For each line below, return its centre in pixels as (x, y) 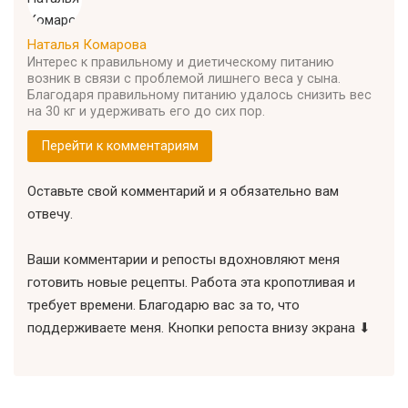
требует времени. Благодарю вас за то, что (163, 306)
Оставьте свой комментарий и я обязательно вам (183, 192)
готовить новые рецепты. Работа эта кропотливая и (191, 283)
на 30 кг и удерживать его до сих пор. (146, 111)
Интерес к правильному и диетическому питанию (181, 61)
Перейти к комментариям (120, 146)
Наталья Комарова (87, 44)
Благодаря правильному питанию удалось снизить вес (199, 94)
